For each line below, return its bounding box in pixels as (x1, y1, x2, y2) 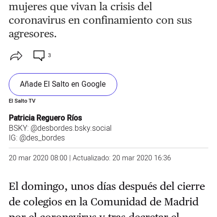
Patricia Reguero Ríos (8, 112, 82, 124)
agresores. (8, 27, 58, 40)
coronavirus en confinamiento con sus (8, 14, 192, 27)
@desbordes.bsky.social (30, 123, 112, 134)
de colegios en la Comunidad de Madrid (8, 195, 199, 208)
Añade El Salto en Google (20, 78, 106, 90)
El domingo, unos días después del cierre (8, 180, 205, 193)
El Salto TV (8, 96, 35, 105)
